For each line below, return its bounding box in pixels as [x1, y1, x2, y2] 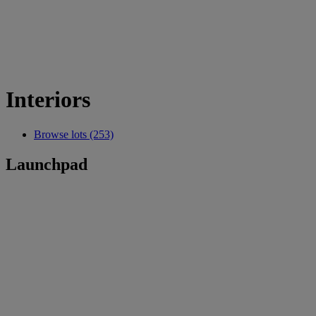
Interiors [6, 87, 90, 113]
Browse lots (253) [34, 128, 114, 140]
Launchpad [6, 154, 87, 174]
